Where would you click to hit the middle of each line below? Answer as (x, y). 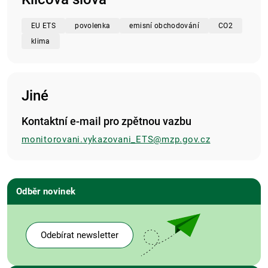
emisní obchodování (164, 26)
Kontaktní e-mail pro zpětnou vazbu (106, 121)
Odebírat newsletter (80, 235)
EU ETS (44, 26)
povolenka (93, 26)
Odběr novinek (46, 192)
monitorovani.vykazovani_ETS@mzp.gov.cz (116, 140)
